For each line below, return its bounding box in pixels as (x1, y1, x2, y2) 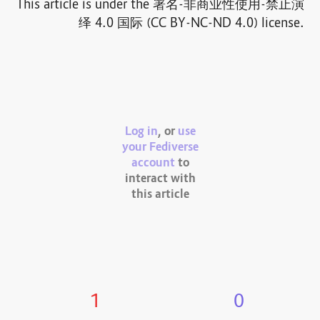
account (131, 156, 175, 172)
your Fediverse (121, 140, 199, 156)
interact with (124, 171, 196, 188)
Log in (124, 124, 158, 141)
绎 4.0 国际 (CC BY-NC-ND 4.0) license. (78, 15, 304, 33)
